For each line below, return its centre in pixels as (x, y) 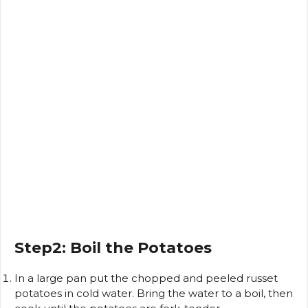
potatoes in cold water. (74, 293)
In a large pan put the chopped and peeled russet (146, 278)
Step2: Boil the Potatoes (113, 247)
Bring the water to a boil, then (215, 293)
